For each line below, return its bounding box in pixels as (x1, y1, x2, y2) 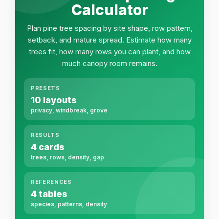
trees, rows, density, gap (31, 153, 104, 161)
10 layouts (31, 95, 77, 105)
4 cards (31, 142, 65, 152)
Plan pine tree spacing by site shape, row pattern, (26, 23, 193, 33)
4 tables (31, 189, 67, 199)
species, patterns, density (31, 200, 107, 208)
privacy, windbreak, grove (31, 107, 108, 114)
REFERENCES (31, 178, 72, 185)
